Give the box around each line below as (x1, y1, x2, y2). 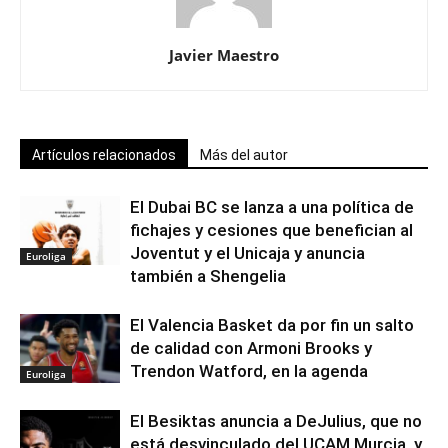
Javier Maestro (169, 45, 279, 66)
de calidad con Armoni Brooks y (130, 338, 372, 359)
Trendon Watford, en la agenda (130, 361, 368, 382)
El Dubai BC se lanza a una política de (130, 197, 414, 218)
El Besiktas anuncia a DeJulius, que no (130, 411, 422, 432)
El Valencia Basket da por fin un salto (130, 315, 414, 336)
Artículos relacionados (32, 147, 176, 164)
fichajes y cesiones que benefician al (130, 220, 413, 241)
